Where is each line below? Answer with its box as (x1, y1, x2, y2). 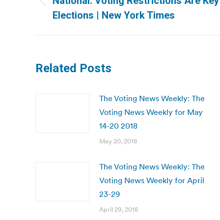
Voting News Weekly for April (99, 175, 204, 185)
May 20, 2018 (99, 137, 137, 145)
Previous (52, 1, 82, 12)
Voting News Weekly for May (99, 107, 203, 117)
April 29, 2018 (99, 205, 138, 214)
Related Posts (35, 61, 111, 75)
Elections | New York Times (53, 9, 175, 21)
